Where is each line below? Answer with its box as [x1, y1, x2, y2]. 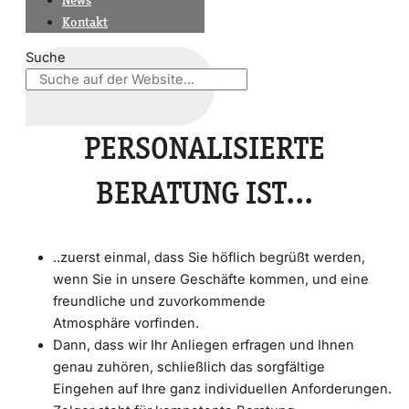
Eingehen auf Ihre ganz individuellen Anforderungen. [53, 381, 392, 398]
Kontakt [62, 14, 108, 31]
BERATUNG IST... [96, 173, 313, 212]
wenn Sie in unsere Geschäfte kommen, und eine [53, 271, 369, 288]
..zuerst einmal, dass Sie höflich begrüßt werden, [53, 249, 365, 267]
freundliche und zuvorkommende [53, 293, 266, 310]
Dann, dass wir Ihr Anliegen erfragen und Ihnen [53, 337, 354, 354]
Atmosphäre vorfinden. [53, 315, 199, 332]
